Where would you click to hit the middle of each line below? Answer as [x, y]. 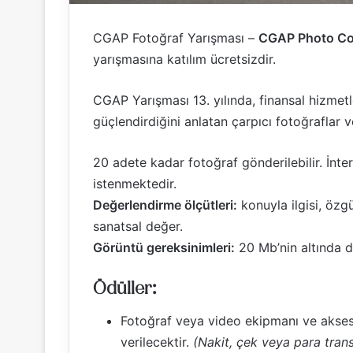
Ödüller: [125, 289]
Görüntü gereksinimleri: [164, 247]
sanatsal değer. [138, 226]
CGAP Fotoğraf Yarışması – [176, 37]
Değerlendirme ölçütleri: [165, 204]
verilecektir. [157, 342]
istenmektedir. [135, 183]
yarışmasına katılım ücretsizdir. [184, 59]
